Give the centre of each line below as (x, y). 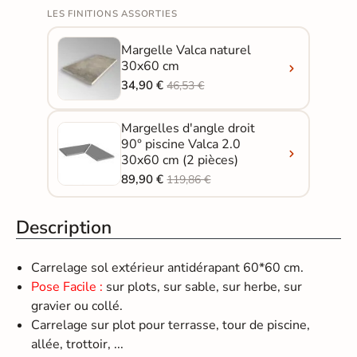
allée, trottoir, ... (78, 345)
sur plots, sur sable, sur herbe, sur (203, 287)
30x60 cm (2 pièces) (180, 160)
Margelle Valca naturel (186, 51)
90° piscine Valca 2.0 (181, 144)
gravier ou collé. (77, 306)
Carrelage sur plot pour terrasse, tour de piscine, (171, 326)
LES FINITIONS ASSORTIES (112, 14)
